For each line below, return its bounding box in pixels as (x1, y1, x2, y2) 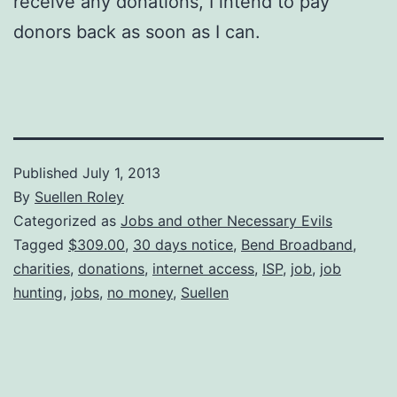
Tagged (13, 235, 68, 253)
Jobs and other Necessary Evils (121, 211, 332, 230)
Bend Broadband (241, 235, 353, 253)
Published (13, 163, 82, 182)
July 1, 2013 (82, 163, 160, 182)
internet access (152, 259, 254, 277)
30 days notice (133, 235, 233, 253)
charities (13, 259, 70, 277)
